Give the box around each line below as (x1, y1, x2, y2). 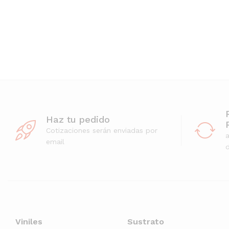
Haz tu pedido (46, 113, 110, 125)
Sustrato (127, 217, 164, 227)
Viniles (15, 217, 42, 227)
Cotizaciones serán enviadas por (46, 126, 157, 134)
